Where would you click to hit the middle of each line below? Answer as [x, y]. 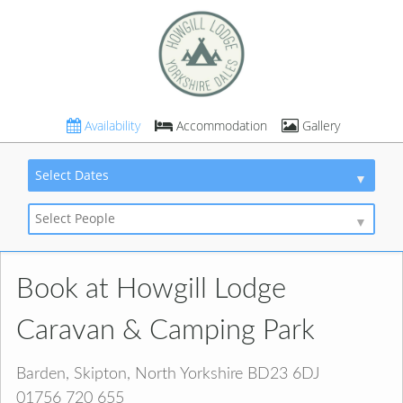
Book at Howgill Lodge [152, 290]
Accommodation [219, 125]
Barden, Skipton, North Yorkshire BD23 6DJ [168, 373]
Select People [76, 219]
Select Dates [72, 175]
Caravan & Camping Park [166, 331]
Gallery [319, 125]
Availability [111, 125]
